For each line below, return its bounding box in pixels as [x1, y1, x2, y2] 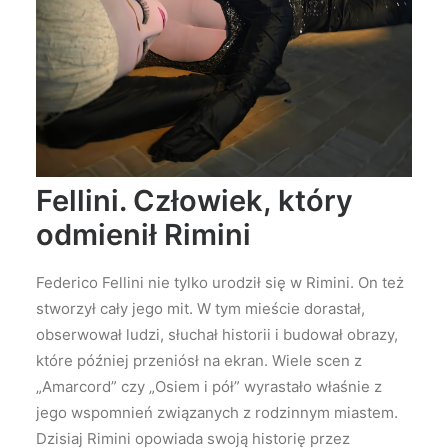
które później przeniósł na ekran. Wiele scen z [36, 351, 362, 371]
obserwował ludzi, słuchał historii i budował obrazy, [36, 325, 398, 345]
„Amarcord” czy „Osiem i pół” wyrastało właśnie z [36, 377, 382, 397]
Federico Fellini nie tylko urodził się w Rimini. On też [36, 273, 404, 293]
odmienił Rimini [36, 217, 251, 253]
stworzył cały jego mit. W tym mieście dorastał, [36, 299, 365, 319]
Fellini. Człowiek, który [36, 183, 353, 219]
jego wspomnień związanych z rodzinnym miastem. [36, 403, 398, 423]
